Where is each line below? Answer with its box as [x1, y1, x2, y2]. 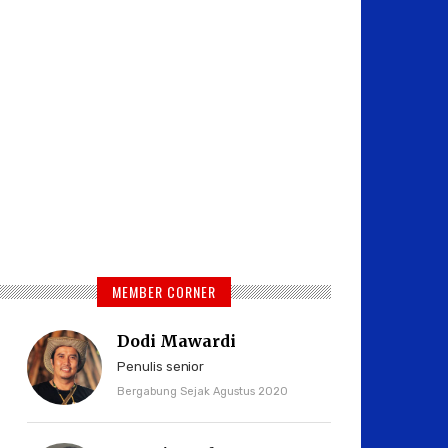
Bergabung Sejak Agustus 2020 [117, 385, 288, 398]
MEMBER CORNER [111, 281, 216, 302]
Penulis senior [117, 359, 205, 374]
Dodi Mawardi [117, 331, 236, 351]
